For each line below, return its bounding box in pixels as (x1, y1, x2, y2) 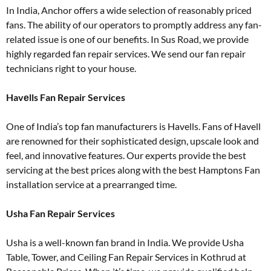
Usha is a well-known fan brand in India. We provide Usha (6, 237, 244, 249)
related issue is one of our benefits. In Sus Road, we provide (6, 33, 249, 45)
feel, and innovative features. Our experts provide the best (6, 149, 246, 162)
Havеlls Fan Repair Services (6, 91, 125, 103)
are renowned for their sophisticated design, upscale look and (6, 135, 259, 147)
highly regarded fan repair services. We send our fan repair (6, 48, 246, 60)
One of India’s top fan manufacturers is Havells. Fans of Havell (6, 120, 261, 132)
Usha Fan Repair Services (6, 207, 115, 220)
